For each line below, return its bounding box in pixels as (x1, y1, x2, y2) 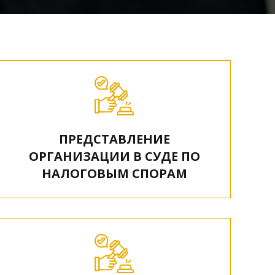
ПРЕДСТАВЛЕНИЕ (58, 131, 170, 147)
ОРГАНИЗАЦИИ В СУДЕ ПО (28, 148, 200, 165)
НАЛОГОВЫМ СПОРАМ (41, 165, 187, 182)
